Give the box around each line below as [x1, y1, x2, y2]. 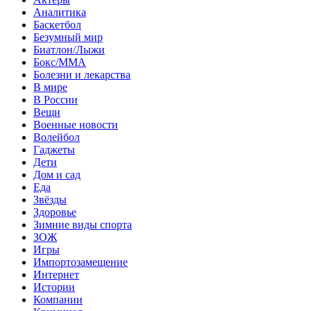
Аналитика [33, 6, 86, 18]
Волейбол [33, 131, 80, 143]
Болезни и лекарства [33, 68, 131, 81]
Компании [33, 293, 83, 305]
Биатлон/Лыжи [33, 43, 105, 56]
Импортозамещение [33, 255, 128, 268]
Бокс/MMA [33, 56, 86, 68]
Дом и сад [33, 168, 81, 180]
